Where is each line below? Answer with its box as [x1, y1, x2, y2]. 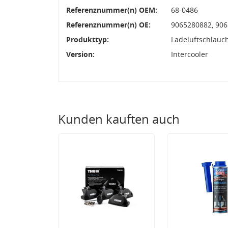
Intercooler [170, 49, 208, 59]
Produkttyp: [66, 34, 109, 44]
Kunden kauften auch [58, 110, 180, 127]
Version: [66, 49, 95, 59]
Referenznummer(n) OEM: [66, 5, 157, 15]
